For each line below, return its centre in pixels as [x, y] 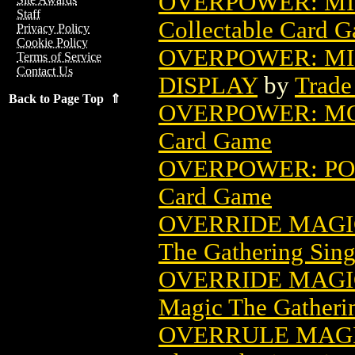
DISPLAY [208, 85]
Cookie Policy [52, 42]
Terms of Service [59, 57]
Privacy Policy [53, 28]
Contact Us [45, 71]
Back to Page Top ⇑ [65, 99]
